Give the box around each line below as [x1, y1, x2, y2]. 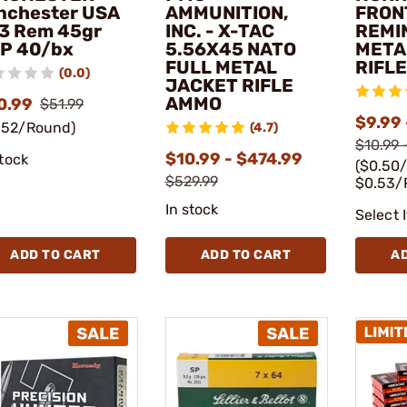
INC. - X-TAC [164, 20, 274, 43]
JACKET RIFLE [164, 74, 293, 97]
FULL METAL [164, 56, 277, 79]
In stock [164, 201, 219, 219]
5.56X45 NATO [164, 38, 296, 61]
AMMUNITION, [164, 2, 289, 25]
